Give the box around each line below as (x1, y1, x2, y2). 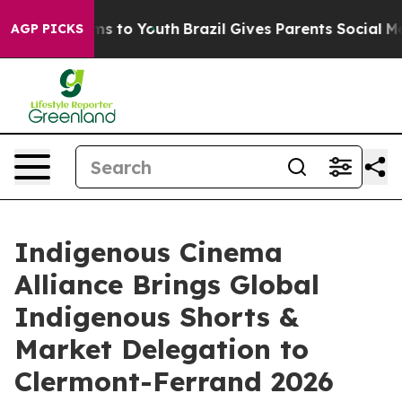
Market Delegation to (14, 332, 309, 366)
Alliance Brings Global (14, 267, 319, 301)
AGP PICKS (11, 21, 83, 37)
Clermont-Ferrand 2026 (14, 364, 334, 398)
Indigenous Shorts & (14, 300, 299, 334)
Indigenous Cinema (14, 235, 283, 269)
